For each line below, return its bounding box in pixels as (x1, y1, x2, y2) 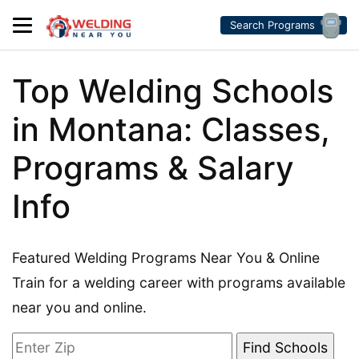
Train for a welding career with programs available (12, 274, 345, 291)
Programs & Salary (12, 148, 294, 188)
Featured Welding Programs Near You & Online (12, 249, 320, 266)
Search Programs (230, 18, 315, 31)
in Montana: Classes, (12, 110, 330, 149)
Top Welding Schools (12, 71, 333, 111)
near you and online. (12, 299, 147, 316)
